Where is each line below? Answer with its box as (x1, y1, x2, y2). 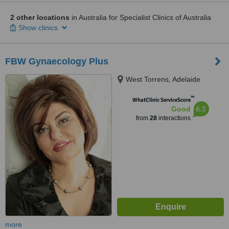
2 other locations (10, 13, 70, 21)
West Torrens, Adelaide (126, 75, 200, 83)
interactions (156, 114, 191, 122)
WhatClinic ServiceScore (132, 97, 191, 103)
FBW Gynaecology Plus (5, 56, 108, 66)
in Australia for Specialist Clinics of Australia (70, 13, 211, 21)
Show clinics (18, 24, 60, 32)
